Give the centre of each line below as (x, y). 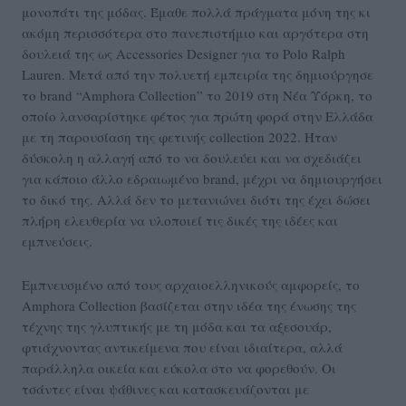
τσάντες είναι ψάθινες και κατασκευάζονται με (165, 389)
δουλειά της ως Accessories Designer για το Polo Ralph (184, 54)
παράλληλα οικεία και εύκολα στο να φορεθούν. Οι (179, 368)
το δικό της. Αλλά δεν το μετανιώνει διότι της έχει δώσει (196, 200)
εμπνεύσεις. (57, 242)
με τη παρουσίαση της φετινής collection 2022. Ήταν (179, 137)
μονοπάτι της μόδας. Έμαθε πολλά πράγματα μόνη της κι (196, 12)
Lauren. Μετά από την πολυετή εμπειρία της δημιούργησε (198, 75)
